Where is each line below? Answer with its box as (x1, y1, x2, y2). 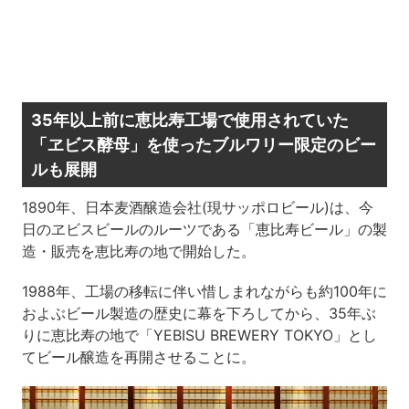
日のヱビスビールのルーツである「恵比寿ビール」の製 (21, 219, 387, 238)
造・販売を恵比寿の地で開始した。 (21, 241, 256, 260)
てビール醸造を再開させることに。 (21, 347, 256, 366)
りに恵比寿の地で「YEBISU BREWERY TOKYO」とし (21, 325, 377, 344)
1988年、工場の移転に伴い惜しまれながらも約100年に (21, 281, 387, 300)
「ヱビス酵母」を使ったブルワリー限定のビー (30, 134, 376, 154)
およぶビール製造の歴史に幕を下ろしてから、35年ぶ (21, 303, 376, 322)
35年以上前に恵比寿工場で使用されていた (30, 110, 349, 130)
